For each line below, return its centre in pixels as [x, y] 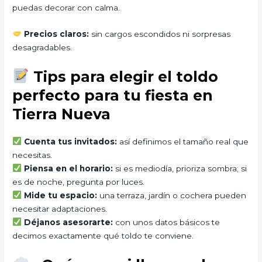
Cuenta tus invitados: [70, 141]
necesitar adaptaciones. [60, 208]
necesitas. [32, 155]
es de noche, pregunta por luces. [79, 182]
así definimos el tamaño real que [182, 141]
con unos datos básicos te [166, 222]
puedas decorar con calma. [66, 7]
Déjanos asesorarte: [68, 222]
